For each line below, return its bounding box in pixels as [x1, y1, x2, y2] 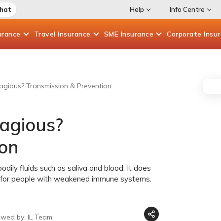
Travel [34, 30, 58, 38]
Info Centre [169, 5, 205, 13]
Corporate [167, 30, 204, 38]
